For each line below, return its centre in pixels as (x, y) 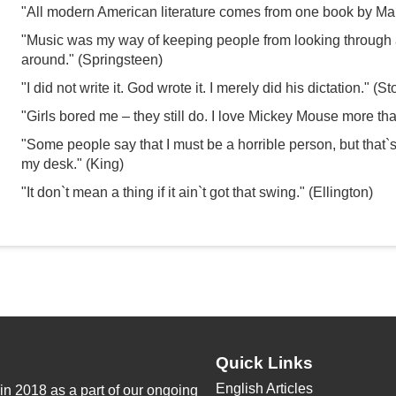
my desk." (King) (73, 164)
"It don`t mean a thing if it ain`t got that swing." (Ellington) (198, 192)
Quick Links (264, 363)
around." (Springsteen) (92, 60)
